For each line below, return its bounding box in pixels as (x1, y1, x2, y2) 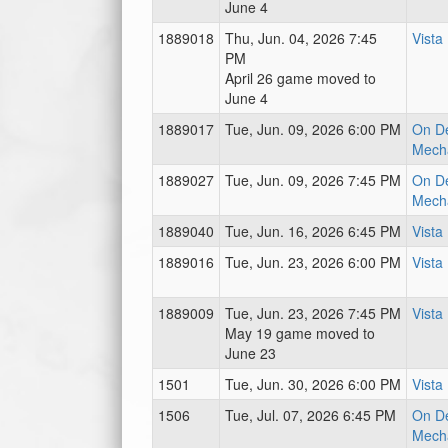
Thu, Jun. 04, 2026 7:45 (225, 28, 377, 48)
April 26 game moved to (225, 68, 376, 88)
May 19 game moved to (225, 323, 375, 343)
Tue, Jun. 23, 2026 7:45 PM (225, 303, 401, 323)
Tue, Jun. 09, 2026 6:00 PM (225, 119, 401, 139)
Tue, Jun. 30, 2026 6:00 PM (225, 374, 401, 394)
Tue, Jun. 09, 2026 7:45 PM (225, 170, 401, 190)
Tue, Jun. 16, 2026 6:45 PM (225, 221, 401, 241)
